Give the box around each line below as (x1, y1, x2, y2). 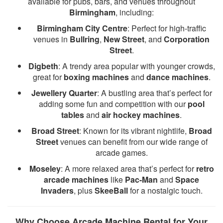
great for (32, 71, 64, 83)
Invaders (40, 185, 74, 196)
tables (61, 109, 84, 120)
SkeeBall (94, 185, 128, 196)
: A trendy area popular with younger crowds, (58, 60, 215, 72)
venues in (33, 33, 70, 45)
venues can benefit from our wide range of (58, 136, 208, 147)
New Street (104, 33, 144, 45)
